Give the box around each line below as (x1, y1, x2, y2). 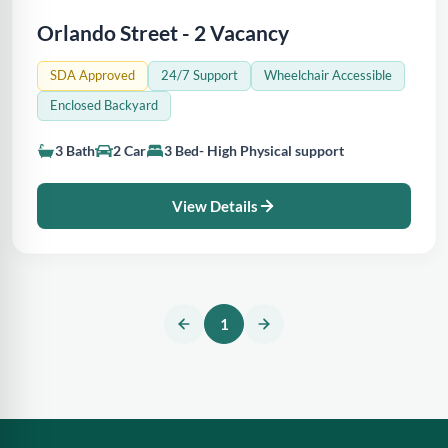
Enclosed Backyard (50, 98, 158, 113)
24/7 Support (161, 68, 238, 83)
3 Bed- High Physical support (164, 142, 344, 159)
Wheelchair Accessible (264, 68, 392, 83)
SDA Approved (50, 68, 135, 83)
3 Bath (55, 142, 95, 159)
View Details (172, 197, 258, 215)
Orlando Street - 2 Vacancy (37, 20, 289, 45)
